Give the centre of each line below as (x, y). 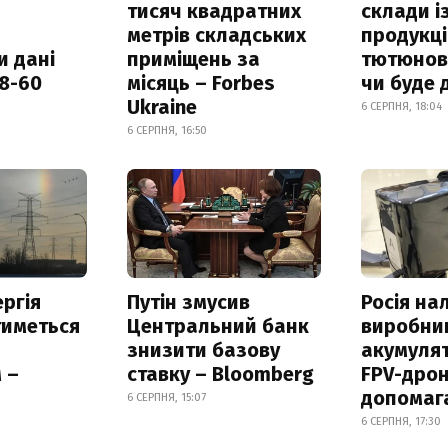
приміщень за (193, 58)
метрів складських (216, 34)
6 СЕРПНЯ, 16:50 (166, 130)
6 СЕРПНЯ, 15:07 (166, 397)
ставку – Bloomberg (220, 373)
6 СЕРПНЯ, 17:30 (401, 421)
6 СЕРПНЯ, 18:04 (402, 106)
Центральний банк (217, 325)
